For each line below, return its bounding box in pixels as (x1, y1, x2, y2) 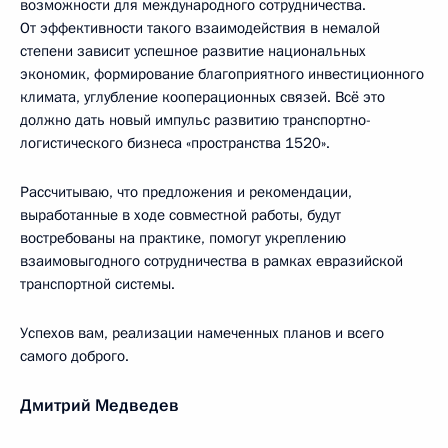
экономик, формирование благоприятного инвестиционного (20, 64, 424, 84)
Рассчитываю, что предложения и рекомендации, (20, 182, 352, 202)
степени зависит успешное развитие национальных (20, 41, 366, 61)
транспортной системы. (20, 274, 175, 294)
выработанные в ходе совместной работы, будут (20, 205, 341, 225)
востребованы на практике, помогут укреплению (20, 228, 346, 248)
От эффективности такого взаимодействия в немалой (20, 18, 380, 38)
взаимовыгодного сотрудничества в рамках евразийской (20, 251, 403, 271)
